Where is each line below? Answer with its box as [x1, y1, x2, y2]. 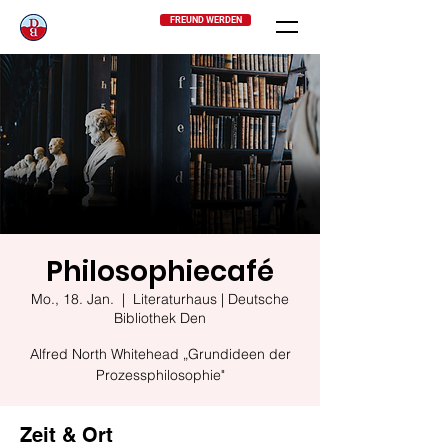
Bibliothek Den [114, 309, 206, 327]
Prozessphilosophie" [95, 366, 225, 384]
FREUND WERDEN [169, 15, 242, 25]
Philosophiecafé [46, 252, 274, 291]
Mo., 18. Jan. [31, 290, 114, 308]
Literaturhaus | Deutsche [133, 290, 289, 308]
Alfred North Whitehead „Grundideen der [29, 345, 291, 363]
